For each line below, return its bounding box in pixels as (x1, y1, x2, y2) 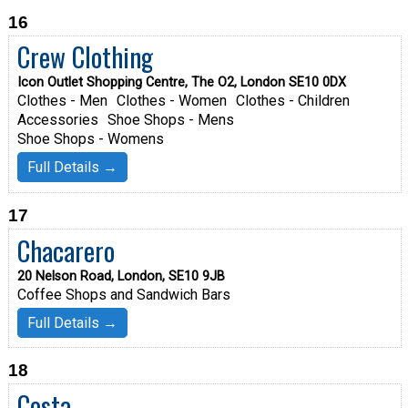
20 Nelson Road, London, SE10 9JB (16, 268, 225, 284)
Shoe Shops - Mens (107, 111, 234, 129)
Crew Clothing (16, 37, 153, 76)
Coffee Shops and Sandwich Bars (16, 285, 230, 303)
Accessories (16, 111, 98, 129)
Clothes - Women (116, 92, 227, 110)
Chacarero (16, 230, 115, 270)
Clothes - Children (235, 92, 350, 110)
